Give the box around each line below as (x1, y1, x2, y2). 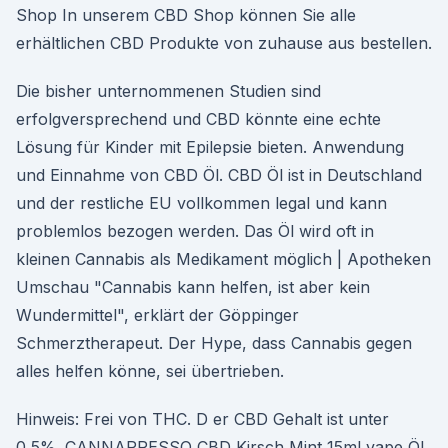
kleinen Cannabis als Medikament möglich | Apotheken (16, 249, 431, 269)
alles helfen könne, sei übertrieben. (16, 361, 284, 381)
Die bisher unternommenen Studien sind (16, 81, 321, 101)
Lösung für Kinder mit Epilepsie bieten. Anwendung (16, 137, 404, 157)
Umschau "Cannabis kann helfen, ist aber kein (16, 277, 370, 297)
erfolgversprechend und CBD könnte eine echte (16, 109, 381, 129)
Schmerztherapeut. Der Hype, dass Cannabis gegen (16, 333, 412, 353)
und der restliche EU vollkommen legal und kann (16, 193, 387, 213)
